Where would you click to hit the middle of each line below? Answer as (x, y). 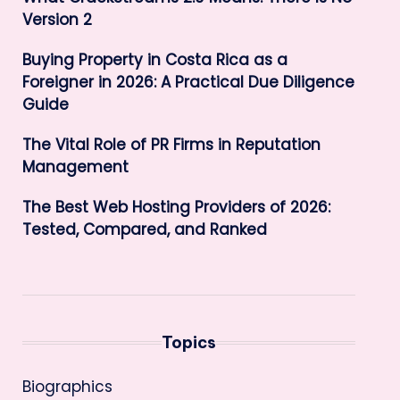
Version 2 (57, 20)
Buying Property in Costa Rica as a (154, 60)
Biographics (67, 387)
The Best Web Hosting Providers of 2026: (176, 207)
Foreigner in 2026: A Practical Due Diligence (188, 82)
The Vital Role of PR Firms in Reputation (171, 145)
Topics (188, 342)
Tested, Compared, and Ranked (144, 229)
